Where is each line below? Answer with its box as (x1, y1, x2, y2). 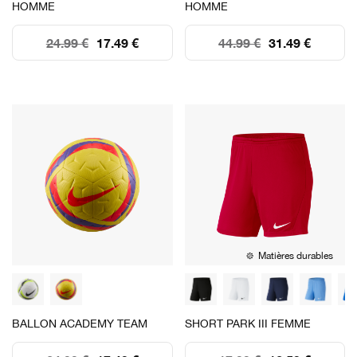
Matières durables (258, 249, 333, 261)
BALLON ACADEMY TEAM (12, 316, 147, 330)
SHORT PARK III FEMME (184, 316, 311, 330)
